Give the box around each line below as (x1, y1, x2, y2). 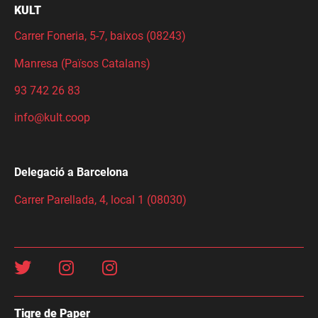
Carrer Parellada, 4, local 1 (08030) (14, 192, 187, 207)
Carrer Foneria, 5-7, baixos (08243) (14, 29, 189, 43)
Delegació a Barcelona (14, 165, 128, 180)
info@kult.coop (14, 111, 90, 125)
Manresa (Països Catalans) (14, 56, 150, 70)
